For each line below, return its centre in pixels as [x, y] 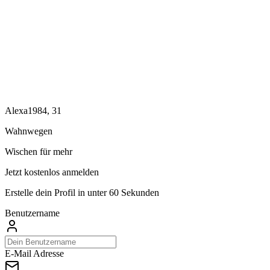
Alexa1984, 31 [33, 110]
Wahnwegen [29, 131]
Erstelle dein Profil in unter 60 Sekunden [82, 192]
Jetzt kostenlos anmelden [52, 172]
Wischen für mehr [39, 151]
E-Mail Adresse [34, 253]
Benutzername [32, 213]
